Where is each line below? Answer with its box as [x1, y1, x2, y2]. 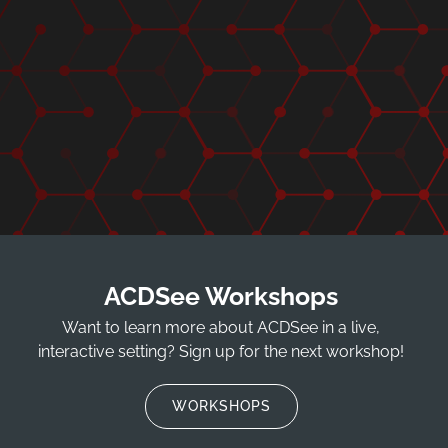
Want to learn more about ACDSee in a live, [62, 317, 381, 337]
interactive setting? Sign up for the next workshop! [38, 341, 405, 361]
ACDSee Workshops [104, 280, 339, 311]
